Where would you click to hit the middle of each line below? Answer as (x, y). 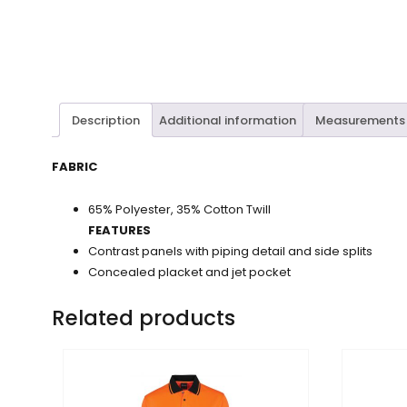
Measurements (360, 120)
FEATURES (119, 231)
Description (106, 120)
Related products (144, 318)
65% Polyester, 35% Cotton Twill (179, 210)
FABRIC (74, 167)
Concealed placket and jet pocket (189, 273)
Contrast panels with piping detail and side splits (230, 252)
